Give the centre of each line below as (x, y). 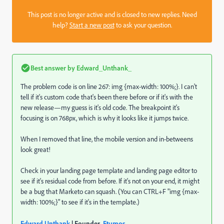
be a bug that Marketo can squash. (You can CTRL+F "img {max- (110, 191)
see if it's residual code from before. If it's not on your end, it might (110, 181)
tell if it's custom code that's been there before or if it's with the (107, 97)
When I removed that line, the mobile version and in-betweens (107, 139)
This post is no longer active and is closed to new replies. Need (112, 14)
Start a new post (92, 25)
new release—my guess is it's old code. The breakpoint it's (100, 107)
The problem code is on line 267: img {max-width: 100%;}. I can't (109, 86)
